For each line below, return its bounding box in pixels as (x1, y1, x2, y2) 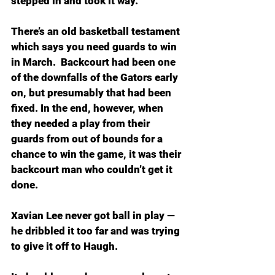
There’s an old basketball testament (11, 25, 182, 37)
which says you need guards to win (11, 41, 179, 53)
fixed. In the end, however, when (11, 102, 166, 114)
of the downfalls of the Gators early (11, 71, 180, 83)
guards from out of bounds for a (11, 133, 165, 145)
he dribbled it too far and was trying (11, 225, 182, 237)
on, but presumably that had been (11, 87, 174, 99)
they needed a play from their (11, 117, 152, 130)
